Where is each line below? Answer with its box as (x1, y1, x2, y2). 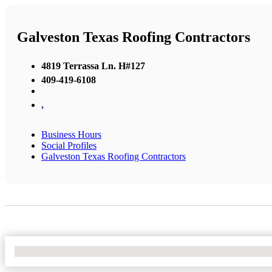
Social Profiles (41, 140, 97, 151)
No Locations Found (15, 245, 94, 256)
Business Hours (41, 129, 101, 140)
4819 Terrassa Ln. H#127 (41, 60, 145, 71)
